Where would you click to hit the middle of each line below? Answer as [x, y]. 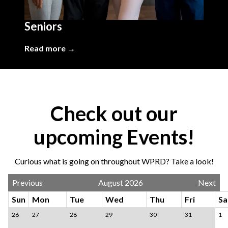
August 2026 [120, 183]
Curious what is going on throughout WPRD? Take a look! [114, 161]
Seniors [43, 26]
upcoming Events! [114, 137]
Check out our [114, 114]
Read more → [50, 48]
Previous [27, 183]
